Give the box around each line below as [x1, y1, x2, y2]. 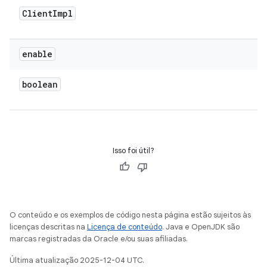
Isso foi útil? [113, 145, 154, 156]
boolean [22, 79, 58, 90]
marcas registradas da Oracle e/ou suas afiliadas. [10, 234, 188, 244]
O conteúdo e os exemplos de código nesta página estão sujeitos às [10, 210, 251, 220]
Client [22, 8, 52, 19]
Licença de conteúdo [87, 222, 162, 232]
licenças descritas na [10, 222, 87, 232]
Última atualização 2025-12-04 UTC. [10, 255, 144, 265]
